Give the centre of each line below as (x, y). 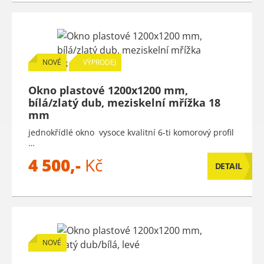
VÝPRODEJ (100, 62)
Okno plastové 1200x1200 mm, (108, 90)
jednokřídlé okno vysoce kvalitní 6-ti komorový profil (131, 132)
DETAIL (228, 166)
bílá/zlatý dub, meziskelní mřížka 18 (124, 103)
